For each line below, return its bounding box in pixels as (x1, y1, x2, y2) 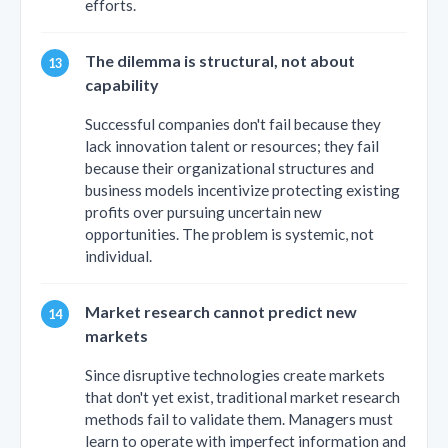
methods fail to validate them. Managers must (85, 409, 393, 428)
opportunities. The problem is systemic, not (85, 224, 374, 243)
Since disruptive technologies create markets (85, 365, 385, 384)
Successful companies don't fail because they (85, 114, 381, 133)
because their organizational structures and (85, 158, 374, 177)
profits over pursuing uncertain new (85, 202, 322, 221)
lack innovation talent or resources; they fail (85, 136, 379, 155)
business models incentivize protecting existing (85, 180, 400, 199)
